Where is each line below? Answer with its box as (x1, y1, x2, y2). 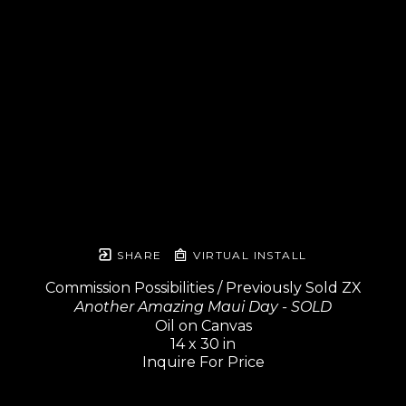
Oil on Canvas (154, 317, 252, 335)
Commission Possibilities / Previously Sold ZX (44, 279, 362, 297)
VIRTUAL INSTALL (188, 248, 307, 263)
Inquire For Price (141, 353, 265, 372)
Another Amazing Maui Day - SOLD (74, 298, 332, 316)
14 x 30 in (170, 335, 236, 353)
